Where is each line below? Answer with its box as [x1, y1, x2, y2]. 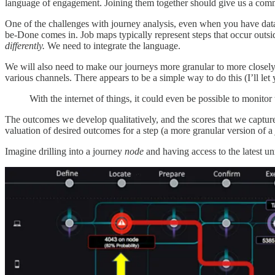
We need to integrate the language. [47, 41, 180, 52]
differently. [5, 41, 47, 52]
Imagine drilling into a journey [5, 146, 125, 157]
